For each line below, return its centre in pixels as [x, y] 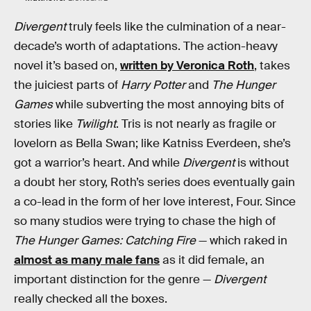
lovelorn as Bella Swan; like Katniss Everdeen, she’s [152, 143]
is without [262, 162]
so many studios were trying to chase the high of [145, 221]
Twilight [96, 124]
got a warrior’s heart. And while [98, 162]
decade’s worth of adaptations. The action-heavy [146, 46]
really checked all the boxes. [91, 299]
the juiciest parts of [67, 85]
